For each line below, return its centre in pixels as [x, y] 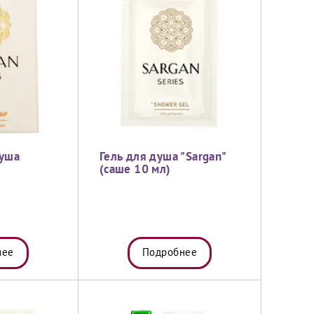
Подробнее [170, 253]
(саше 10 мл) [135, 170]
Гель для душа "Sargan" [162, 157]
